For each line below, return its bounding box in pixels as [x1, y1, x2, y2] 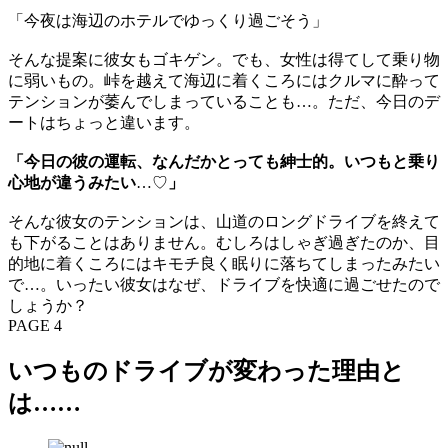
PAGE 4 [8, 317, 62, 335]
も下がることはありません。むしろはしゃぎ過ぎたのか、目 [8, 234, 440, 252]
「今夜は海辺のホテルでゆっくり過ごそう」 [8, 12, 328, 30]
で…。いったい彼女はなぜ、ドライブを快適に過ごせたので [8, 276, 440, 294]
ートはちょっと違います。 [8, 114, 200, 132]
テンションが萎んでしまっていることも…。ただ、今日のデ [8, 93, 440, 111]
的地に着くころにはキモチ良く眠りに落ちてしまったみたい [8, 255, 440, 273]
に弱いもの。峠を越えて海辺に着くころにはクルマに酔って [8, 72, 440, 90]
